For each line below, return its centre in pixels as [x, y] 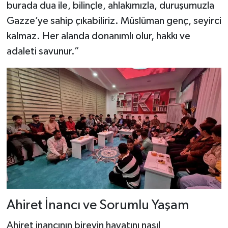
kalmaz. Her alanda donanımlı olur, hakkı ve [98, 36]
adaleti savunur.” [43, 51]
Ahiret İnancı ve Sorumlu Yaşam [97, 205]
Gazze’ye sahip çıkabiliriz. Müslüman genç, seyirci [114, 21]
